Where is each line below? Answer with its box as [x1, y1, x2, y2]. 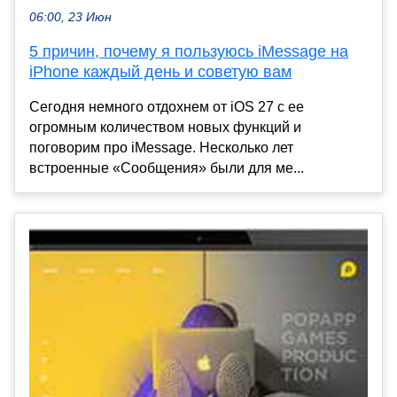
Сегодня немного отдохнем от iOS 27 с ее [29, 99, 304, 115]
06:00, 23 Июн [29, 11, 112, 25]
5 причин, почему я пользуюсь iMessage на [29, 43, 348, 61]
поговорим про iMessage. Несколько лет [29, 140, 293, 156]
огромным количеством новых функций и [29, 120, 301, 136]
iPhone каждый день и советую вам [29, 63, 292, 82]
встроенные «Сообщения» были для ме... [29, 160, 304, 176]
